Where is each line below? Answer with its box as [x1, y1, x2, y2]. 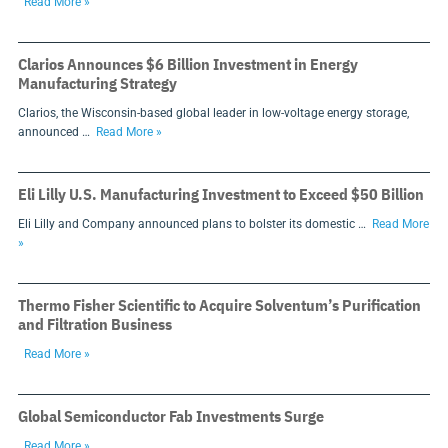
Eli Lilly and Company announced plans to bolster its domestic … [17, 216, 366, 231]
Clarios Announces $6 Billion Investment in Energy [17, 53, 358, 74]
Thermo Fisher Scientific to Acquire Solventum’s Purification [17, 294, 421, 315]
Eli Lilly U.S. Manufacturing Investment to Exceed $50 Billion [17, 183, 424, 204]
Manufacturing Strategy [17, 72, 177, 93]
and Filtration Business [17, 313, 172, 334]
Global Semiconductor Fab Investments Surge [17, 405, 324, 426]
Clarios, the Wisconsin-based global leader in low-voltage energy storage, [17, 105, 409, 120]
